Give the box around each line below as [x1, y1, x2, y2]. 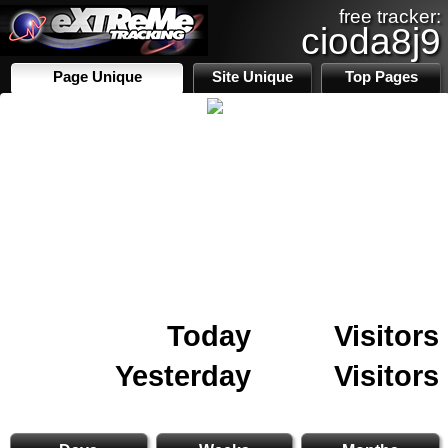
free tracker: [339, 6, 441, 27]
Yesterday [115, 359, 251, 392]
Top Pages [344, 69, 418, 85]
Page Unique [52, 69, 142, 85]
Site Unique [212, 69, 294, 85]
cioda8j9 [301, 20, 441, 62]
